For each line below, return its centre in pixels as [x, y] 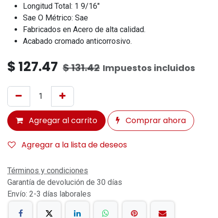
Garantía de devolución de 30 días [65, 182]
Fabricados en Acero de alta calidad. [84, 29]
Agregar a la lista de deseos [74, 145]
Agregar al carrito [62, 120]
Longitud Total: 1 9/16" [61, 6]
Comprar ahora [155, 120]
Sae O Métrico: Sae [55, 18]
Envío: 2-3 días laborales [49, 194]
